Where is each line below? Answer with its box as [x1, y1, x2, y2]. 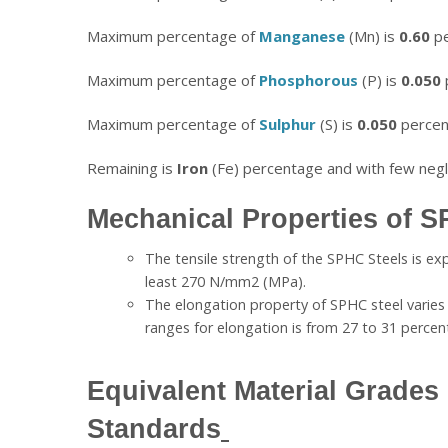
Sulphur [259, 113, 316, 134]
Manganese [259, 25, 345, 46]
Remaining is [87, 157, 177, 178]
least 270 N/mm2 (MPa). [144, 271, 306, 291]
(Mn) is [349, 25, 399, 46]
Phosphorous [259, 69, 358, 90]
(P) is [362, 69, 401, 90]
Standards [87, 412, 221, 444]
